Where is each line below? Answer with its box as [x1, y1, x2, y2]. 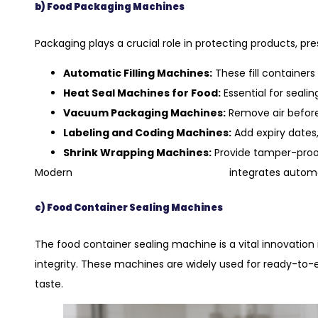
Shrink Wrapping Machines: [63, 146, 212, 160]
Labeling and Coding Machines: [63, 126, 231, 141]
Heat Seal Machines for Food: [63, 86, 221, 101]
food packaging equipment [75, 164, 226, 181]
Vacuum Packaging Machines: [63, 106, 226, 121]
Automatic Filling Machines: [63, 66, 212, 81]
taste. [35, 276, 63, 291]
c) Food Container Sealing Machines [35, 200, 223, 214]
